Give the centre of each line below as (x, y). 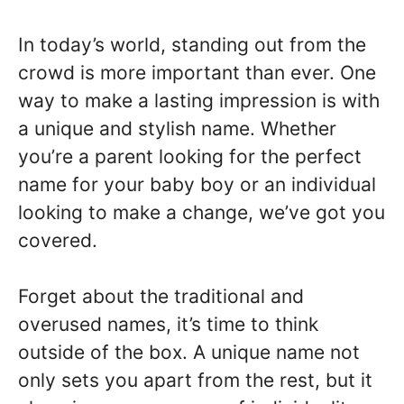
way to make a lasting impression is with (199, 100)
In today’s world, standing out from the (192, 44)
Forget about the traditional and (161, 296)
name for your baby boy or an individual (197, 184)
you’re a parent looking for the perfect (190, 156)
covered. (58, 240)
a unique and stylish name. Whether (177, 128)
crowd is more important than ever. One (197, 72)
